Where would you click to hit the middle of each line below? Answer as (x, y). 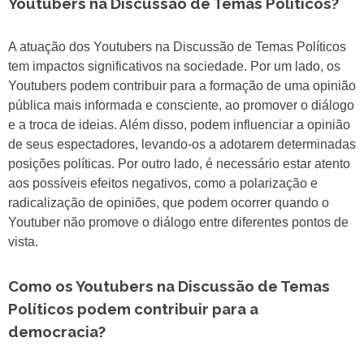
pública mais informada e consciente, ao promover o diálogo (181, 106)
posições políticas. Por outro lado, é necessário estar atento (179, 164)
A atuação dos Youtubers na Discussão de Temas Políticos (177, 47)
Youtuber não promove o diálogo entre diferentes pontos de (178, 223)
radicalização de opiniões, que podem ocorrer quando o (169, 203)
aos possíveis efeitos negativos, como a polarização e (163, 184)
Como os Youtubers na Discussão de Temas (169, 286)
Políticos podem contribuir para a (133, 309)
